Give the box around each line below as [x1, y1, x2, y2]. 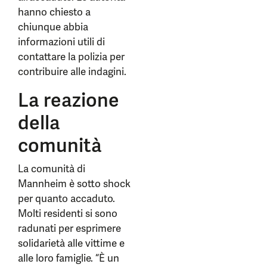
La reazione [18, 88, 119, 113]
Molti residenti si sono [18, 207, 117, 220]
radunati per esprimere [18, 222, 121, 235]
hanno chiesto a [18, 5, 91, 18]
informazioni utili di [18, 35, 105, 48]
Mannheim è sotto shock [18, 177, 131, 190]
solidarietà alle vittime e [18, 237, 125, 250]
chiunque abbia [18, 20, 88, 33]
